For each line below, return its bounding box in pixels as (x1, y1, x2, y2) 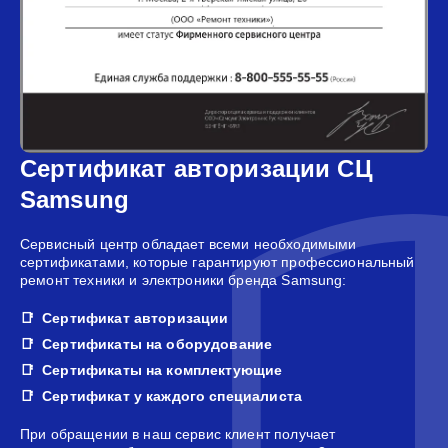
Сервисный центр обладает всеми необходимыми (20, 235, 357, 252)
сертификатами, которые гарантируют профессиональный (20, 253, 415, 270)
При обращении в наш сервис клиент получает (20, 425, 336, 442)
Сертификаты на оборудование (42, 335, 273, 352)
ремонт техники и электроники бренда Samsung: (20, 271, 347, 288)
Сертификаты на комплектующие (42, 361, 283, 378)
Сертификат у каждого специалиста (42, 387, 302, 404)
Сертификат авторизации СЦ (20, 154, 373, 182)
